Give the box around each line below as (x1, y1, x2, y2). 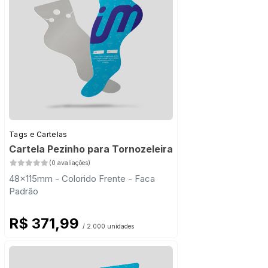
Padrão (9, 185, 38, 197)
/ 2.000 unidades (83, 223, 134, 231)
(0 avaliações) (48, 159, 90, 167)
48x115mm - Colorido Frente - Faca (9, 173, 155, 185)
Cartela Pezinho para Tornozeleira (9, 143, 173, 156)
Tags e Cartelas (9, 130, 68, 139)
